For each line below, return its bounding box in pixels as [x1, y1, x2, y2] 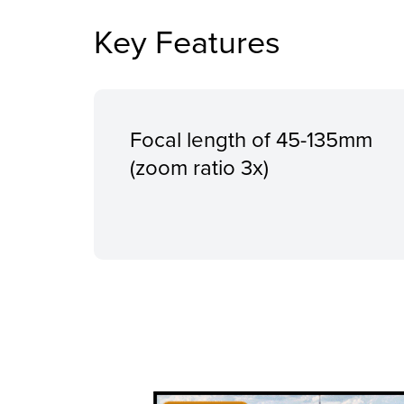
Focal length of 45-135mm [130, 124, 372, 155]
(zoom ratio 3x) [130, 151, 269, 183]
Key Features [94, 18, 280, 65]
